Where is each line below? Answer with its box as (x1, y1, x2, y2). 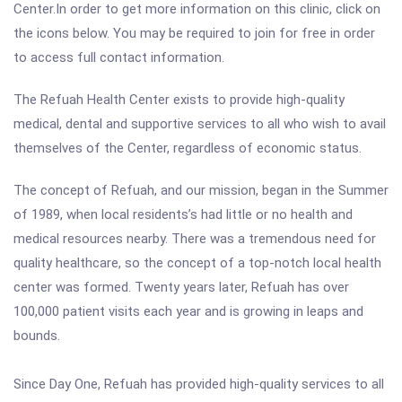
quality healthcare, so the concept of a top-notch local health (13, 255, 381, 271)
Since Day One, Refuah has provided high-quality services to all (13, 376, 384, 392)
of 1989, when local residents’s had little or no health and (13, 206, 353, 223)
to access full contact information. (13, 49, 224, 66)
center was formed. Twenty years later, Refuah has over (13, 279, 349, 295)
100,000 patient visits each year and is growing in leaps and (13, 303, 363, 319)
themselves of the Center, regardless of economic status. (13, 140, 362, 156)
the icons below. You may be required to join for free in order (13, 25, 375, 41)
